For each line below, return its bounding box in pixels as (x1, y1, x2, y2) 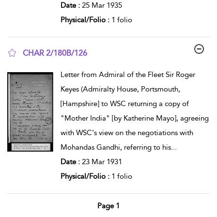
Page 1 (97, 201, 120, 211)
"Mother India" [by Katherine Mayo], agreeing (60, 114, 209, 123)
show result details (21, 62, 81, 70)
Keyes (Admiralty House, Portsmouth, (60, 85, 180, 94)
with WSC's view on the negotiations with (60, 128, 193, 138)
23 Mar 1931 (81, 157, 122, 167)
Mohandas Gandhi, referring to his (60, 143, 171, 152)
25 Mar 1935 (81, 1, 122, 10)
